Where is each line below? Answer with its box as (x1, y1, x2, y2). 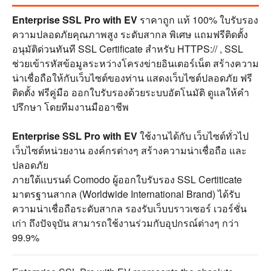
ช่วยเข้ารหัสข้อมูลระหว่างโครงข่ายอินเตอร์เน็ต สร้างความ (12, 56, 259, 70)
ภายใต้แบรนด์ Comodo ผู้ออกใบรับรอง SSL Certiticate (12, 172, 242, 186)
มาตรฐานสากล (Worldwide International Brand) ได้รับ (12, 187, 240, 201)
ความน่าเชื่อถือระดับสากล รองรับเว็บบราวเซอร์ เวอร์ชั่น (12, 201, 247, 215)
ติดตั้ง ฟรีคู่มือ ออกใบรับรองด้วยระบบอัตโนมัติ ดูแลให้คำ (12, 85, 249, 99)
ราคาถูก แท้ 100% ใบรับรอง (137, 13, 258, 27)
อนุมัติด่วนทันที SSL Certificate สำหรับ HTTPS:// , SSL (12, 42, 243, 56)
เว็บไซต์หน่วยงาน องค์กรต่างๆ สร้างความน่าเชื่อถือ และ (12, 143, 247, 157)
